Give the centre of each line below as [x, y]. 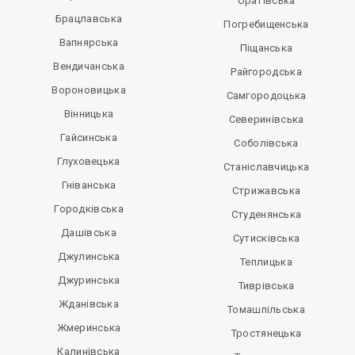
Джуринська [89, 280]
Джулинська [89, 256]
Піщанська [266, 48]
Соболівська [266, 143]
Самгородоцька [266, 95]
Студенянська [266, 214]
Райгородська [266, 72]
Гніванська [89, 185]
